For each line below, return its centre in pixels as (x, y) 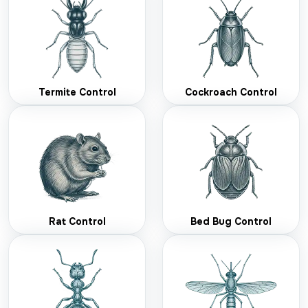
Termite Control (77, 92)
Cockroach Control (231, 92)
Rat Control (77, 222)
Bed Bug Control (231, 222)
